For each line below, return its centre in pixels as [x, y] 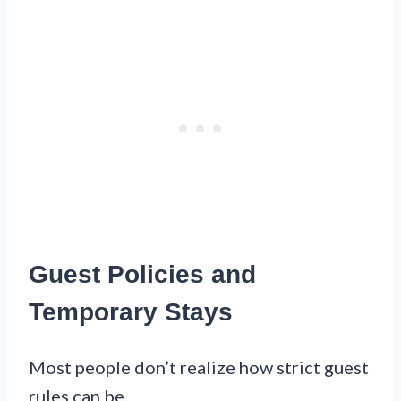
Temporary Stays [131, 312]
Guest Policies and [142, 275]
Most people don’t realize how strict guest [199, 367]
